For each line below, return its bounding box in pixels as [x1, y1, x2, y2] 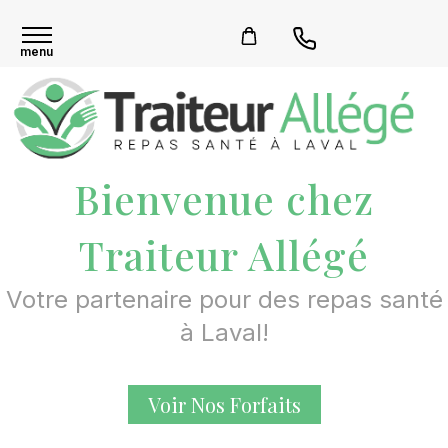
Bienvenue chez [74, 171, 374, 225]
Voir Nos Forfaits [147, 390, 301, 418]
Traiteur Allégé [79, 227, 369, 281]
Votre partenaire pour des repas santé [5, 284, 443, 314]
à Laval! [179, 317, 269, 347]
